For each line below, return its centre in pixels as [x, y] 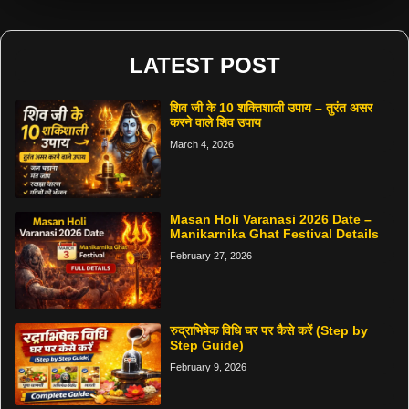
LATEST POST [204, 65]
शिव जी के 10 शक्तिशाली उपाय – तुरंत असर [272, 107]
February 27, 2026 [211, 255]
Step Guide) [207, 345]
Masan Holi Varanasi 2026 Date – [271, 219]
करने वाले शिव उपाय [216, 122]
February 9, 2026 [209, 367]
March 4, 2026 [202, 144]
